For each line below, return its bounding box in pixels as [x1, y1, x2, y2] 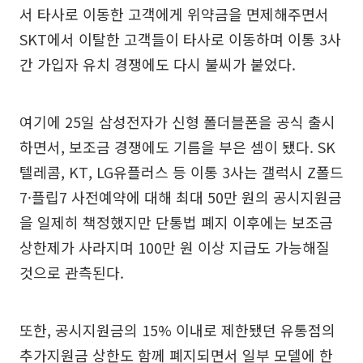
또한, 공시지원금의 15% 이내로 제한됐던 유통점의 [19, 319, 335, 341]
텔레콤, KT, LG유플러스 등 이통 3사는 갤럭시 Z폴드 [19, 161, 344, 183]
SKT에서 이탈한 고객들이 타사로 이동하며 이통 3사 [19, 28, 341, 50]
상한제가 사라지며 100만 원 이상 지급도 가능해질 [19, 237, 330, 258]
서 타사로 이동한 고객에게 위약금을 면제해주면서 [19, 3, 329, 25]
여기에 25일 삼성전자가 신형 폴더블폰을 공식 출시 [19, 111, 335, 133]
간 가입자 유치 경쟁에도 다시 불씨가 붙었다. [19, 53, 296, 75]
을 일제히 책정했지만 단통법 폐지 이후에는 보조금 [19, 211, 333, 233]
